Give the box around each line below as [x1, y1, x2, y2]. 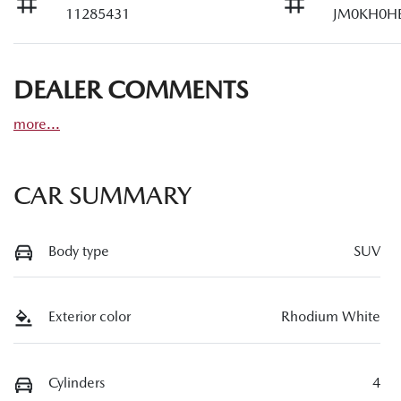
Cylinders [48, 374, 105, 392]
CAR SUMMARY [13, 180, 192, 209]
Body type [48, 242, 109, 260]
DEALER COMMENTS [13, 74, 248, 104]
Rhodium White [281, 308, 380, 326]
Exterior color [48, 308, 131, 326]
